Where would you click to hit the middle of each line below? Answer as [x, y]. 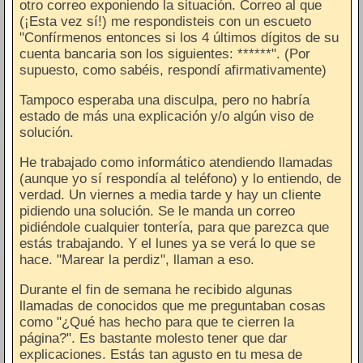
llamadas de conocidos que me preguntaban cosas [173, 305]
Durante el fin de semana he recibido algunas [156, 289]
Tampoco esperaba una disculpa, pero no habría [164, 100]
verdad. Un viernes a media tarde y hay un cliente [170, 194]
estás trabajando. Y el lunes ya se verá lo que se [167, 243]
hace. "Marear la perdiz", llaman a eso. [137, 259]
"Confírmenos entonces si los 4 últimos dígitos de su [179, 37]
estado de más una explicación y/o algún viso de [167, 116]
